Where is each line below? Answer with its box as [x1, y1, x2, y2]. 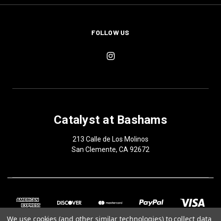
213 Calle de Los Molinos [73, 135, 148, 143]
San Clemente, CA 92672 [72, 145, 149, 153]
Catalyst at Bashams [54, 112, 167, 127]
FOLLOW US [91, 28, 130, 37]
